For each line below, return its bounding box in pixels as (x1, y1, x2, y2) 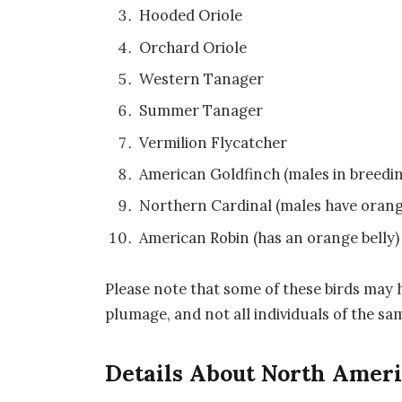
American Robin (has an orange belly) (139, 227, 400, 248)
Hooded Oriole (139, 5, 243, 26)
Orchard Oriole (139, 37, 248, 57)
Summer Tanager (139, 100, 264, 121)
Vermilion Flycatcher (139, 132, 288, 153)
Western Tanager (139, 69, 265, 90)
